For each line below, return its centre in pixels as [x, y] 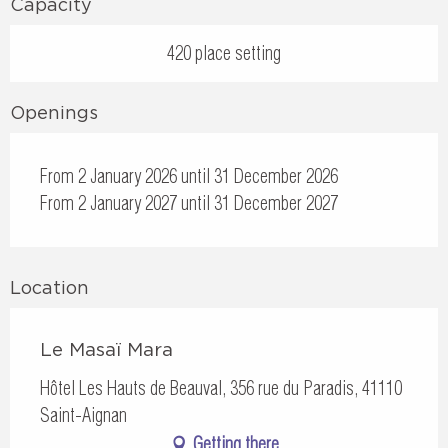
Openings [54, 112]
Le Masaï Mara [106, 349]
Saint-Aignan [83, 415]
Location [49, 287]
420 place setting [224, 53]
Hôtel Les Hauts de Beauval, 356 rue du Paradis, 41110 [221, 388]
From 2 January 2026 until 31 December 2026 [189, 176]
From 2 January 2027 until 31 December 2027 [189, 203]
